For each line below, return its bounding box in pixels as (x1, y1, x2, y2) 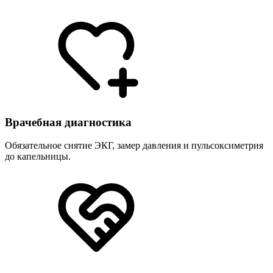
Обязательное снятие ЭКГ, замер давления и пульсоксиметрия (5, 140, 263, 151)
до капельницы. (5, 151, 71, 162)
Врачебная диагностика (5, 115, 132, 129)
